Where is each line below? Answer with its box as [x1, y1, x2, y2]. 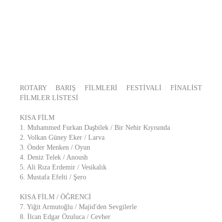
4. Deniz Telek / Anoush [20, 154, 88, 161]
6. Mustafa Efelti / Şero [20, 173, 86, 181]
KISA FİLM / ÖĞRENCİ [20, 193, 91, 201]
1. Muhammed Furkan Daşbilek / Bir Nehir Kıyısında [20, 124, 170, 131]
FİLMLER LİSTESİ [20, 94, 78, 102]
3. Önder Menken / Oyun [20, 144, 90, 151]
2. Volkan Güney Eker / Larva [20, 134, 105, 141]
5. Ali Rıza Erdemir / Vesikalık [20, 164, 107, 171]
